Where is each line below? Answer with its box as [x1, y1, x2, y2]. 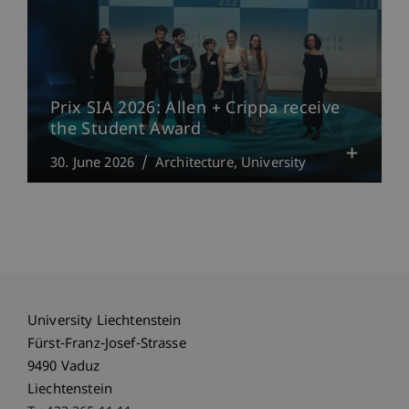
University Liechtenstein [27, 313, 182, 330]
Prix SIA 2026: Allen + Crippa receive [50, 98, 341, 120]
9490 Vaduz [27, 359, 100, 376]
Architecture [154, 154, 234, 173]
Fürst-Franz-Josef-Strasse [27, 336, 186, 353]
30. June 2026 [50, 154, 134, 173]
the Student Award [50, 119, 202, 141]
